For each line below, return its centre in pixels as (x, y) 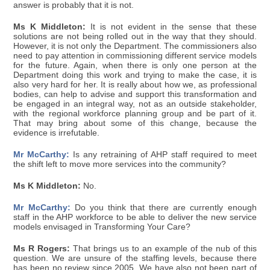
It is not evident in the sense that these (171, 27)
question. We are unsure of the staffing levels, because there (135, 259)
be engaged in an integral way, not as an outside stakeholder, (135, 104)
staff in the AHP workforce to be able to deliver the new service (135, 218)
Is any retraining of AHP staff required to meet (163, 155)
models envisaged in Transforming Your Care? (102, 227)
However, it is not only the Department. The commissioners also (135, 46)
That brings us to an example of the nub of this (163, 249)
